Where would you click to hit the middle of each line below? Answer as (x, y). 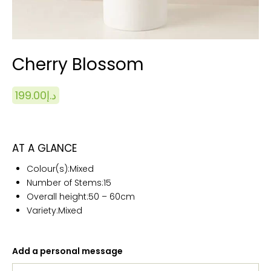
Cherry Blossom (78, 64)
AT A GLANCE (44, 148)
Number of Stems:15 (69, 182)
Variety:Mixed (54, 210)
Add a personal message (67, 251)
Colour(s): (48, 168)
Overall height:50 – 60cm (80, 196)
